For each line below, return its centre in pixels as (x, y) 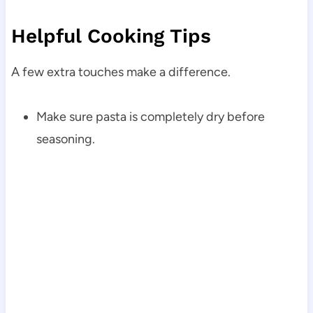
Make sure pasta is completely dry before (150, 116)
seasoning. (65, 139)
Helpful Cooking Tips (111, 36)
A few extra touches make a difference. (121, 72)
